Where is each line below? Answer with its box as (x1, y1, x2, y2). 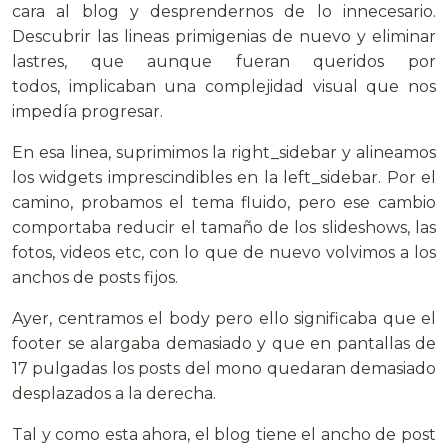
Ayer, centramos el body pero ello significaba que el (12, 308, 436, 328)
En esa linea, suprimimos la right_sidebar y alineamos (12, 142, 436, 162)
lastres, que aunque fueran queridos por (12, 51, 436, 71)
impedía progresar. (12, 101, 167, 121)
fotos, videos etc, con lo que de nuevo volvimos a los (12, 242, 436, 262)
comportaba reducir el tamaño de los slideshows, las (12, 217, 436, 237)
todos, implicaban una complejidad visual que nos (12, 76, 436, 96)
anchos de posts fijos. (12, 267, 178, 287)
